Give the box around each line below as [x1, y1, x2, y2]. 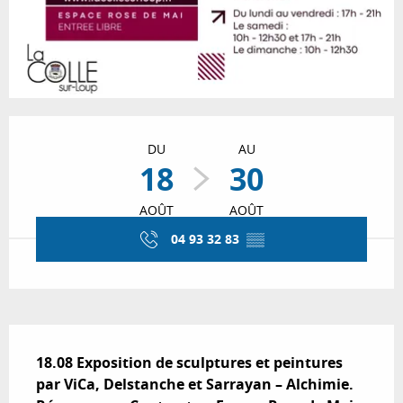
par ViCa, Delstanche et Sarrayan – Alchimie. [36, 374, 354, 395]
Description [9, 325, 117, 351]
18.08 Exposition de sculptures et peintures [36, 353, 343, 373]
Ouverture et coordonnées [9, 116, 251, 141]
